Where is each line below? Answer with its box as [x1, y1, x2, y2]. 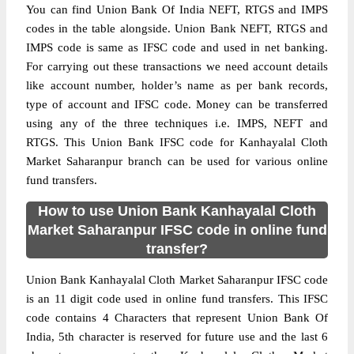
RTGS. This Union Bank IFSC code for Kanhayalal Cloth [26, 136, 328, 149]
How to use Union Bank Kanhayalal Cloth [38, 203, 316, 219]
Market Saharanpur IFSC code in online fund [27, 222, 327, 238]
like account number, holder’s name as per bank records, [26, 79, 328, 92]
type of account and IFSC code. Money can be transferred [26, 98, 328, 111]
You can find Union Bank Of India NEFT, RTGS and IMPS [26, 3, 328, 16]
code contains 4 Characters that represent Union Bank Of [26, 311, 328, 324]
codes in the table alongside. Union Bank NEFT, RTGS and [26, 22, 328, 35]
